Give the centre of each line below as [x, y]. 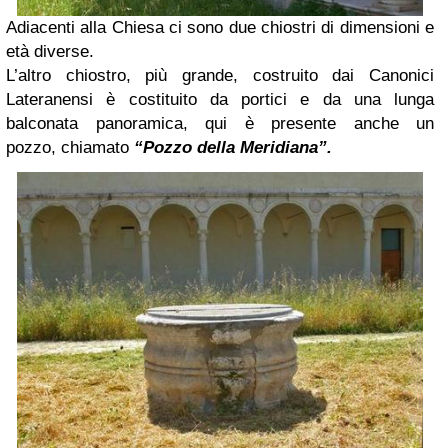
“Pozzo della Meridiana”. [233, 147]
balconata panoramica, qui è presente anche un [220, 123]
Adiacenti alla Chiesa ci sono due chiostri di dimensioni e [220, 27]
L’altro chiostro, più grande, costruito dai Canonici [220, 75]
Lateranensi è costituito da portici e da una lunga [220, 99]
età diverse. [50, 51]
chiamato [97, 147]
